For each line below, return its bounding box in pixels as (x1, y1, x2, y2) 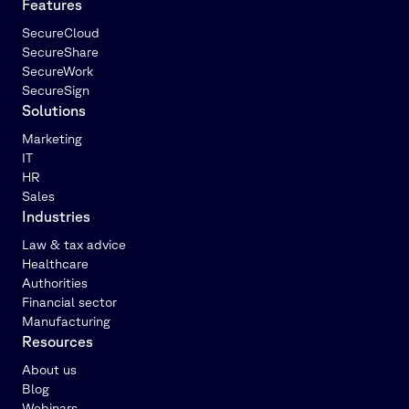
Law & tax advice (22, 236, 126, 252)
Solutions (22, 101, 86, 119)
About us (22, 361, 77, 377)
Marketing (22, 130, 82, 146)
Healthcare (22, 255, 89, 271)
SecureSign (22, 81, 89, 98)
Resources (22, 332, 93, 350)
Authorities (22, 274, 88, 290)
